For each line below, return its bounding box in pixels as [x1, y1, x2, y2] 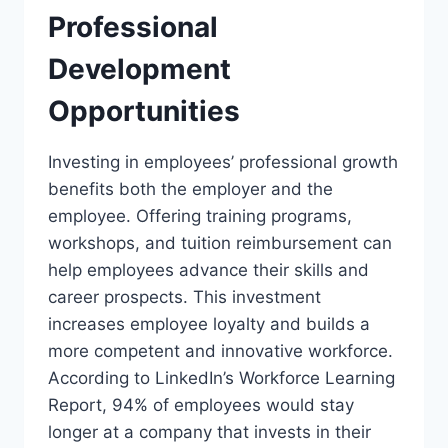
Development [48, 52, 231, 86]
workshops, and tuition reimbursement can [48, 233, 392, 253]
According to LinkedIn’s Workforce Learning [48, 368, 395, 388]
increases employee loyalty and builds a [48, 314, 370, 334]
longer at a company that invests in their [48, 422, 371, 442]
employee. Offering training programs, [48, 206, 352, 226]
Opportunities [48, 94, 240, 128]
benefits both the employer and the [48, 179, 333, 199]
